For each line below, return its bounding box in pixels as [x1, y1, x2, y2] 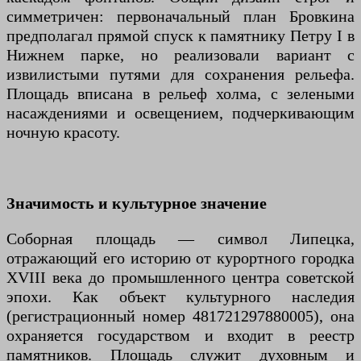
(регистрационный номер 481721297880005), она [6, 307, 355, 325]
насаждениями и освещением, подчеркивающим [6, 104, 355, 122]
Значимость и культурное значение [6, 194, 267, 212]
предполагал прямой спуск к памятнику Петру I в [6, 27, 355, 44]
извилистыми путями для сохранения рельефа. [6, 65, 355, 83]
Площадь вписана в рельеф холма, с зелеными [6, 85, 355, 102]
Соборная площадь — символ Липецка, [6, 230, 355, 247]
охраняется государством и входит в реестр [6, 326, 355, 344]
